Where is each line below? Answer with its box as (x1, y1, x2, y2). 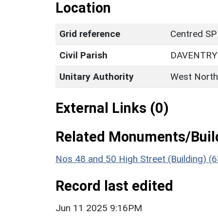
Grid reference (59, 28, 120, 39)
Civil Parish (59, 49, 108, 61)
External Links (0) (55, 99, 169, 116)
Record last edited (55, 177, 173, 194)
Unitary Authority (59, 71, 134, 82)
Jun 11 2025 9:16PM (55, 202, 142, 214)
